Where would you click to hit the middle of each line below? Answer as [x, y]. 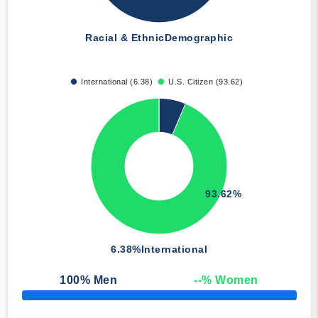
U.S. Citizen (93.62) [205, 82]
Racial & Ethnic [125, 38]
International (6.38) [117, 82]
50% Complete [48, 299]
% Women [230, 280]
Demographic [198, 38]
